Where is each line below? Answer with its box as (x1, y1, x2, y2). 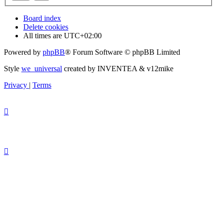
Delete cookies (23, 23, 68, 31)
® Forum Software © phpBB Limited (65, 48, 180, 57)
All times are (23, 31, 64, 40)
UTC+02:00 (64, 31, 102, 40)
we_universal (21, 64, 62, 73)
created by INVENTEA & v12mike (62, 64, 173, 73)
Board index (23, 14, 61, 23)
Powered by (4, 48, 43, 57)
